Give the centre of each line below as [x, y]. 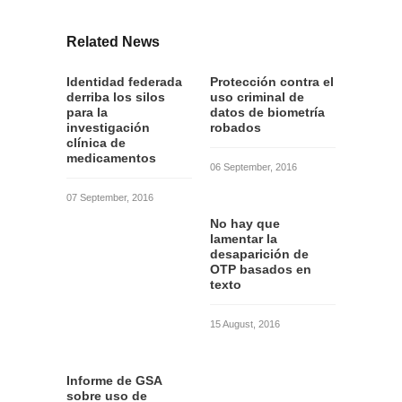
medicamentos [111, 158]
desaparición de [259, 254]
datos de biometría [267, 112]
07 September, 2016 [110, 197]
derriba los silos [116, 97]
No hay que [245, 223]
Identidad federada [124, 82]
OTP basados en [261, 269]
